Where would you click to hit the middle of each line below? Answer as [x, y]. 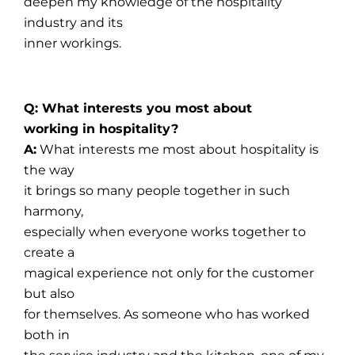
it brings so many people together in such [157, 190]
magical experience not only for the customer [169, 273]
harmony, [54, 211]
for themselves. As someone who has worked [167, 314]
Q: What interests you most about [138, 108]
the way [50, 170]
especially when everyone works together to [165, 231]
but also [50, 293]
